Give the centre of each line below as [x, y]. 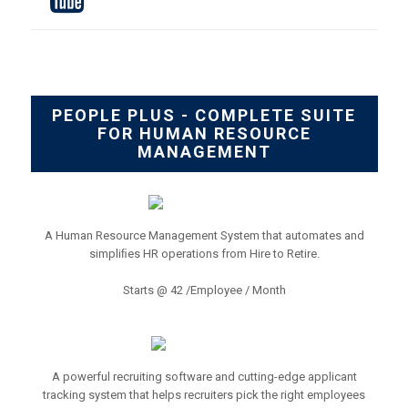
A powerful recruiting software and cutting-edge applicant [204, 377]
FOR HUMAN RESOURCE [204, 133]
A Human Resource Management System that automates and [204, 235]
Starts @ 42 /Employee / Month [204, 290]
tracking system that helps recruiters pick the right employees [204, 395]
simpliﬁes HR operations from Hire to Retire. [204, 254]
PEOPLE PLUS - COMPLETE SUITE [204, 115]
